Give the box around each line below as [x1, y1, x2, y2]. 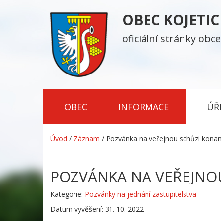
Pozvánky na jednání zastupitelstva [85, 189, 196, 199]
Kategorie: [50, 189, 85, 199]
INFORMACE [118, 101, 169, 113]
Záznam [74, 134, 100, 144]
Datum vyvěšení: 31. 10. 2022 [50, 204, 144, 214]
